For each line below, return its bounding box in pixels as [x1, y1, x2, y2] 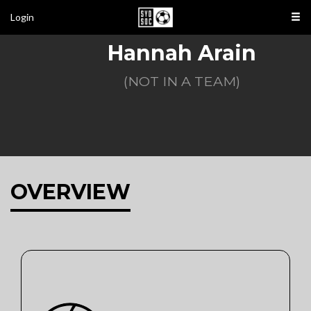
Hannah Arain [107, 40, 256, 66]
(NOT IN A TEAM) [123, 73, 240, 90]
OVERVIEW [10, 179, 131, 205]
